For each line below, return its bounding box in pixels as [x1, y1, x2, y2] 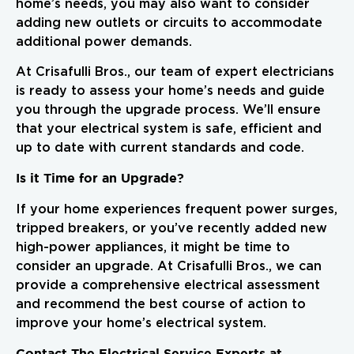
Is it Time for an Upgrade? [16, 171, 184, 186]
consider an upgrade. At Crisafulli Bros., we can [16, 259, 322, 273]
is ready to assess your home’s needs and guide [16, 85, 325, 98]
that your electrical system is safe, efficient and [16, 122, 322, 136]
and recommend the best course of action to [16, 297, 306, 311]
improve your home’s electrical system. [16, 316, 266, 330]
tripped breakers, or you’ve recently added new [16, 221, 327, 235]
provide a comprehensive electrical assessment [16, 278, 320, 292]
